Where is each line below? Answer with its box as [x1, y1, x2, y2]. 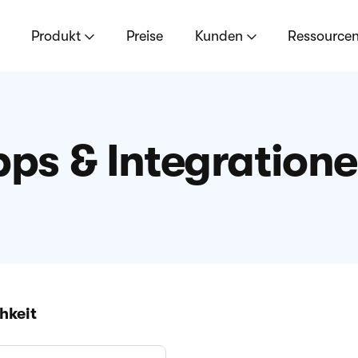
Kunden [194, 27, 247, 44]
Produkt [30, 27, 85, 44]
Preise [125, 27, 163, 44]
